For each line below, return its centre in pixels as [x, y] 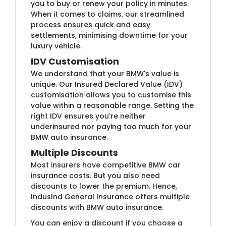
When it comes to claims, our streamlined [107, 14]
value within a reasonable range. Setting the [112, 105]
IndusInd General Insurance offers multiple [110, 196]
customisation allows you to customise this [111, 95]
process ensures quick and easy [91, 24]
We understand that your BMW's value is [105, 73]
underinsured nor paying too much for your [111, 126]
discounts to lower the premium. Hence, [104, 186]
